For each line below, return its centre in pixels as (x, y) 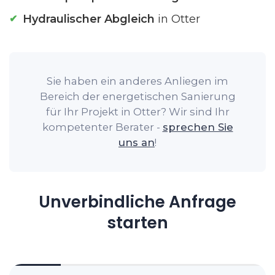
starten (137, 223)
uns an (137, 142)
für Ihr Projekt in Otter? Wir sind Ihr (137, 112)
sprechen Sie (198, 127)
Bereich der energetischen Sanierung (137, 96)
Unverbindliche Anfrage (137, 202)
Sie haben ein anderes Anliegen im (137, 81)
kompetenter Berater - (102, 127)
